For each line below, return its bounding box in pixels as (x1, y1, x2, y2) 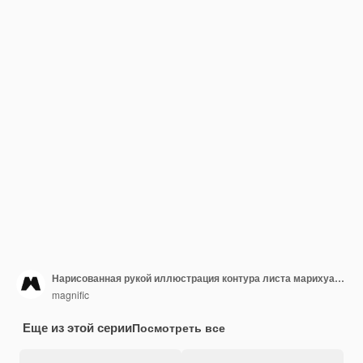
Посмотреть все (132, 319, 225, 335)
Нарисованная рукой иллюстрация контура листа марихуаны (335, 270, 344, 285)
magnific (52, 287, 89, 301)
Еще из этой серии (23, 318, 132, 336)
